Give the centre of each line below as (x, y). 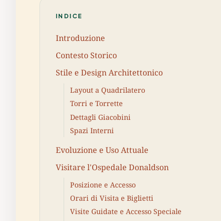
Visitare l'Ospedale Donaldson (112, 167)
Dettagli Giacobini (100, 117)
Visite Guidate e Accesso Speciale (126, 212)
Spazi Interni (92, 130)
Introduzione (80, 38)
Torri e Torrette (96, 104)
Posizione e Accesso (103, 184)
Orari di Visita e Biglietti (112, 198)
